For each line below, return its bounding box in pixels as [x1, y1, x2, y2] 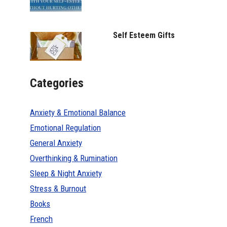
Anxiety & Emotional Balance [30, 107, 126, 118]
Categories [30, 75, 84, 90]
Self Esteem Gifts [113, 30, 175, 40]
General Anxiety [30, 138, 83, 148]
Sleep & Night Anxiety [30, 168, 102, 179]
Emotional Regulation [30, 123, 101, 133]
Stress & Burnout [30, 183, 87, 194]
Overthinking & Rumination [30, 153, 118, 164]
